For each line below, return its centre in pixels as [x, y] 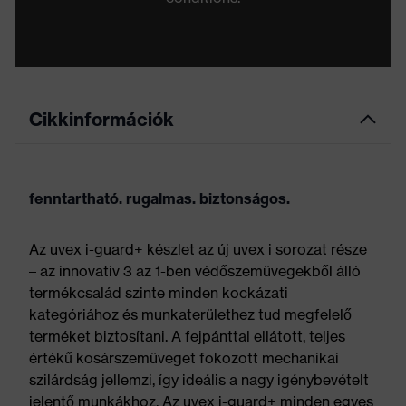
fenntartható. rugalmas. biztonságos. [159, 198]
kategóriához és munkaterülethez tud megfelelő [190, 314]
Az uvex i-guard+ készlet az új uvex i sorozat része [198, 249]
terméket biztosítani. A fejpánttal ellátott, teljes [187, 336]
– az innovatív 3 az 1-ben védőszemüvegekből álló [195, 271]
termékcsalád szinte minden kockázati [159, 293]
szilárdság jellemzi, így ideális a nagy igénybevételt [199, 380]
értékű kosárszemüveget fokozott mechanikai [184, 358]
